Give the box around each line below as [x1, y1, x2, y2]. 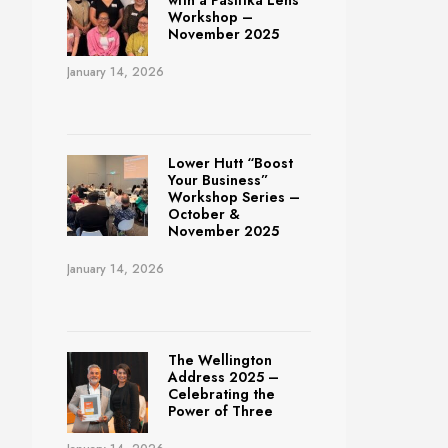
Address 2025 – [167, 367, 279, 388]
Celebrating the [167, 384, 275, 405]
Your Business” [167, 170, 268, 191]
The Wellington [167, 350, 272, 371]
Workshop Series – [167, 187, 300, 208]
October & [167, 204, 240, 225]
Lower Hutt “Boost [167, 153, 293, 174]
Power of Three [167, 401, 273, 422]
